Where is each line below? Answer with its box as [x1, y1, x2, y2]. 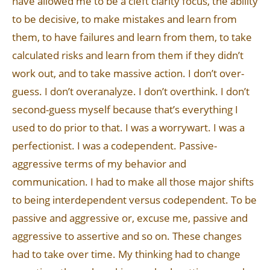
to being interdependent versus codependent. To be [12, 193, 257, 207]
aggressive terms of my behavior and [12, 157, 186, 171]
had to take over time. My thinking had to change [12, 247, 240, 261]
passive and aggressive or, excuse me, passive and [12, 211, 248, 225]
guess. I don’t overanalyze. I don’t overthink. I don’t [12, 84, 250, 98]
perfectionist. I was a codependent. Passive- [12, 139, 217, 152]
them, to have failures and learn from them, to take [12, 30, 252, 44]
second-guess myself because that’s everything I [12, 102, 238, 116]
